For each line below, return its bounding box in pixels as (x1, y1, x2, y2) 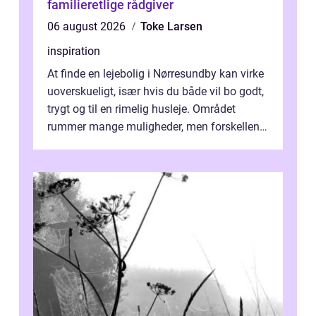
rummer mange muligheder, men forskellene (47, 120, 265, 134)
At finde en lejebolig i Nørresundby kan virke (47, 67, 264, 81)
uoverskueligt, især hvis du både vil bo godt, (47, 85, 264, 99)
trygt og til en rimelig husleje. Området (47, 102, 236, 116)
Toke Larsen (140, 20, 202, 34)
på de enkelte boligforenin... (47, 138, 184, 152)
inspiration (47, 44, 100, 59)
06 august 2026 (47, 20, 128, 34)
